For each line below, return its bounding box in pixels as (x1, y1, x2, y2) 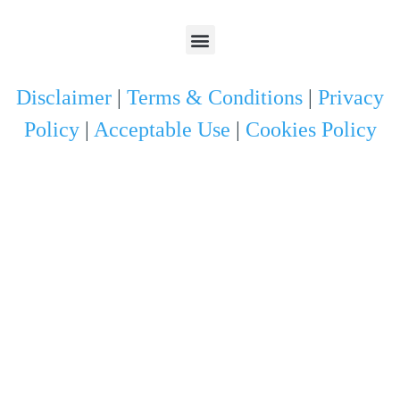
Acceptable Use (93, 118, 230, 142)
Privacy (318, 86, 384, 110)
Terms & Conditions (127, 86, 303, 110)
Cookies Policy (245, 118, 377, 142)
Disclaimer (16, 86, 112, 110)
